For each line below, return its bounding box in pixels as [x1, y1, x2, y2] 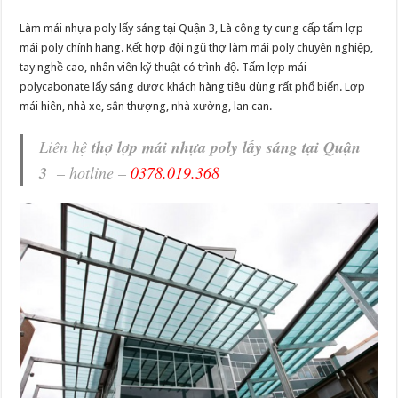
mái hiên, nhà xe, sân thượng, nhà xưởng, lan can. [20, 99, 273, 113]
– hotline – [47, 162, 131, 183]
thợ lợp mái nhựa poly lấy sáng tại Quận [92, 136, 362, 158]
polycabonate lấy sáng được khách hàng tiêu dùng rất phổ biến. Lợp [20, 80, 366, 93]
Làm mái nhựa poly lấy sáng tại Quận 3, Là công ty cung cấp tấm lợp [20, 21, 364, 35]
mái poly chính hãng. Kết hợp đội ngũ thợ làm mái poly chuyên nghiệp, [20, 41, 374, 54]
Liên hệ [39, 136, 92, 157]
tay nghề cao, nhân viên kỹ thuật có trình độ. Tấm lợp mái [20, 60, 307, 74]
